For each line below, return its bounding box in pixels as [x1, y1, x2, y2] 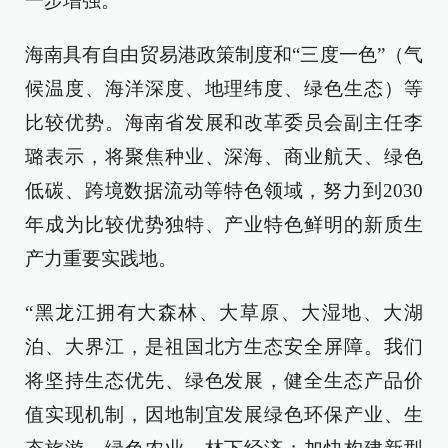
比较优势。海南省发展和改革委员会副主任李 [25, 112, 423, 133]
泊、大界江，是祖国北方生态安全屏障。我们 [25, 336, 423, 357]
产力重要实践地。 [25, 248, 177, 269]
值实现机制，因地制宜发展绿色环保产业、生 [25, 404, 423, 425]
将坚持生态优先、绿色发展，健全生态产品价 [25, 370, 423, 391]
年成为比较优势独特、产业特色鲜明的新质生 [25, 214, 423, 235]
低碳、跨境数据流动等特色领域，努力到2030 [25, 180, 423, 201]
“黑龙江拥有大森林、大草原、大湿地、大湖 [25, 302, 423, 323]
